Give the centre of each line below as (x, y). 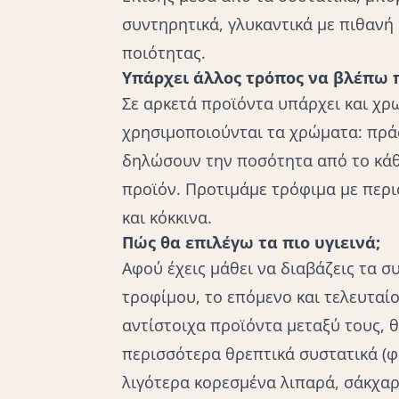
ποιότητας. (164, 53)
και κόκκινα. (167, 218)
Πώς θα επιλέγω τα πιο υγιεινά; (251, 243)
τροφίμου (159, 297)
